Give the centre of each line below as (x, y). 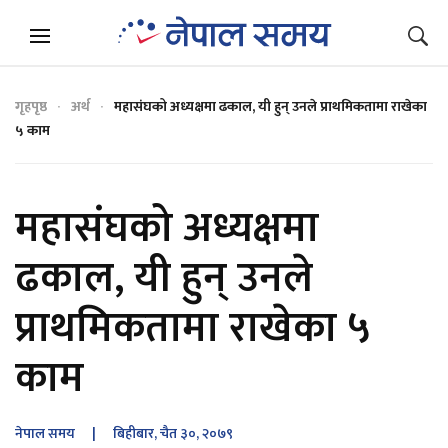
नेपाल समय (45, 433)
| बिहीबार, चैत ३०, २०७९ (154, 433)
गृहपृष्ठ (31, 106)
